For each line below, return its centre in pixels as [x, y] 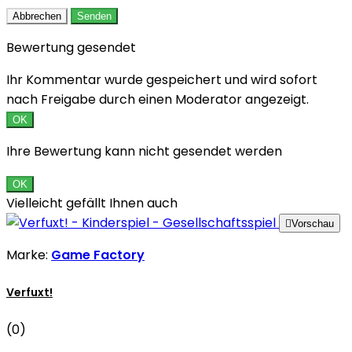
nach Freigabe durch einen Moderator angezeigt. [158, 100]
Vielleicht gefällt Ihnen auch [92, 203]
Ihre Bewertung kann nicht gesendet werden [144, 152]
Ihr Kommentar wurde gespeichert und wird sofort [162, 80]
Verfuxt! [29, 293]
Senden [94, 16]
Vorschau [313, 224]
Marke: [29, 255]
